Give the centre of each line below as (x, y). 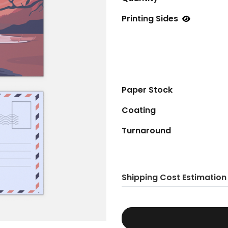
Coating (139, 110)
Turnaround (146, 131)
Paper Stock (147, 90)
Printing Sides (150, 19)
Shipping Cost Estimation (174, 178)
